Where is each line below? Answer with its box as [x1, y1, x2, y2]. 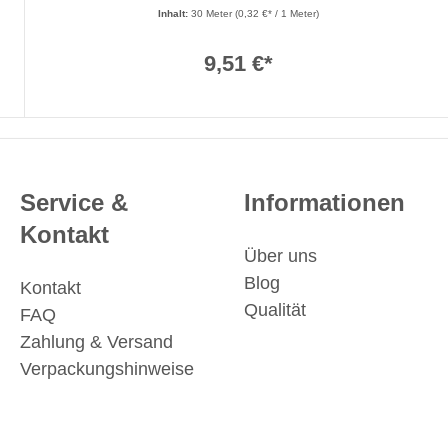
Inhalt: [157, 8, 191, 20]
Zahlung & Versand [20, 332, 173, 353]
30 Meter [190, 8, 235, 20]
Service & [20, 189, 128, 217]
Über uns [244, 246, 317, 267]
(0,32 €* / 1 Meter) [234, 8, 319, 20]
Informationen [244, 189, 405, 217]
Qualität [244, 300, 306, 321]
